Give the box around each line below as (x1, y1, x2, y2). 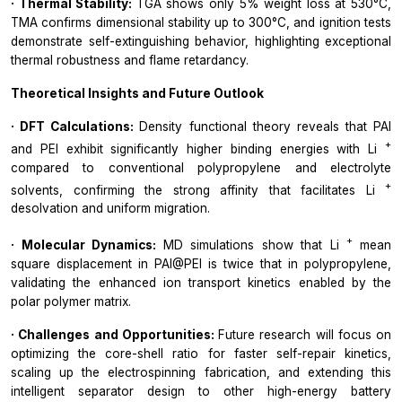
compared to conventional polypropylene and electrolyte (11, 160, 391, 175)
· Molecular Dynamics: (11, 237, 163, 252)
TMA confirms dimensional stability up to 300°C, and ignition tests (11, 15, 391, 31)
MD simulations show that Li (162, 237, 347, 252)
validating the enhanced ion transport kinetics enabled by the (11, 275, 391, 290)
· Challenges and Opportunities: (11, 327, 218, 342)
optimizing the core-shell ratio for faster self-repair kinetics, (11, 345, 391, 361)
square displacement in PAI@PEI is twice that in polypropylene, (11, 256, 391, 271)
